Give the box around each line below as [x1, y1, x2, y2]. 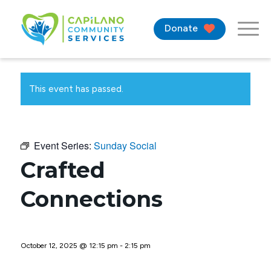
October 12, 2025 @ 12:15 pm [20, 241, 118, 250]
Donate [165, 22, 198, 34]
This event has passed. [28, 83, 123, 94]
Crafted [20, 157, 105, 183]
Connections [20, 186, 163, 212]
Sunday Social [93, 139, 157, 152]
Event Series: [33, 139, 94, 152]
